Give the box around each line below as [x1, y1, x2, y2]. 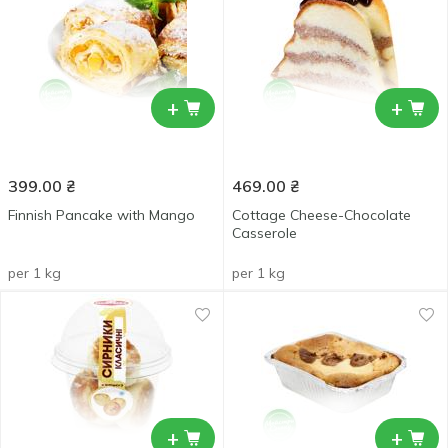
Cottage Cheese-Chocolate [232, 206, 411, 224]
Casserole [232, 224, 297, 242]
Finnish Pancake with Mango [8, 206, 195, 224]
